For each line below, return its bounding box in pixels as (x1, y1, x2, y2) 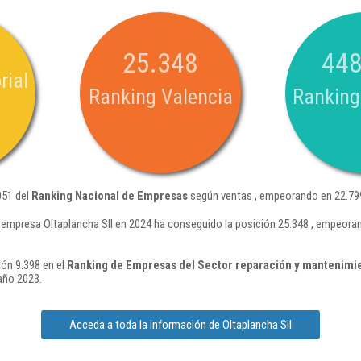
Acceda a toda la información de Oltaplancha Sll (69, 317, 292, 332)
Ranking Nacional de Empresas (31, 189, 188, 203)
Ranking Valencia (88, 85, 233, 109)
